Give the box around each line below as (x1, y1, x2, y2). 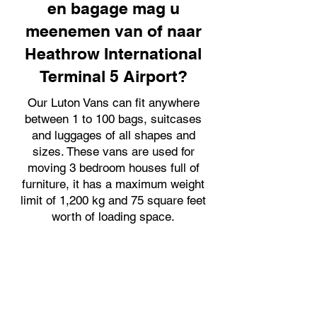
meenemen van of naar (25, 21, 202, 40)
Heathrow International (25, 44, 202, 63)
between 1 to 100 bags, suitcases (25, 112, 202, 126)
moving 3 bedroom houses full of (27, 161, 200, 175)
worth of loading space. (52, 209, 175, 224)
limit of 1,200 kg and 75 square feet (21, 193, 206, 207)
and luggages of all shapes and (31, 128, 195, 142)
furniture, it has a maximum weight (22, 177, 204, 191)
